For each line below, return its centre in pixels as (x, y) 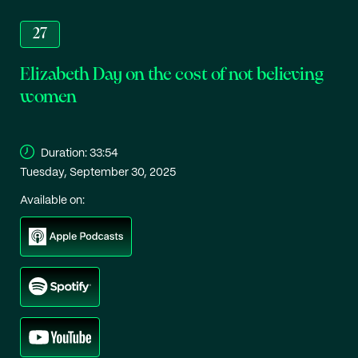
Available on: (52, 200)
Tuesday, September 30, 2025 (98, 172)
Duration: (64, 153)
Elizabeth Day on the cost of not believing (172, 74)
